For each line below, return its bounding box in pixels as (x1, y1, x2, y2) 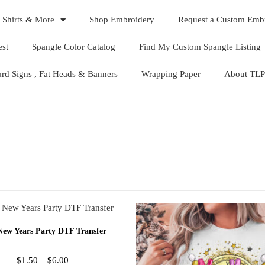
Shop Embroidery (89, 15, 154, 24)
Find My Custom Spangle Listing (139, 42, 261, 51)
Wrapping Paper (141, 69, 201, 79)
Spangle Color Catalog (32, 42, 115, 51)
